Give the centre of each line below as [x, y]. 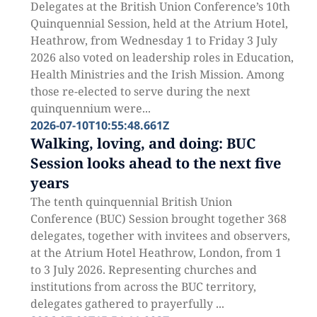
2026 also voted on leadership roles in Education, [162, 57]
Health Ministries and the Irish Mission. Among [157, 74]
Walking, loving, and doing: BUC [143, 143]
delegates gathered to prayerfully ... [127, 304]
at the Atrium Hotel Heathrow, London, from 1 [156, 253]
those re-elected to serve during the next [140, 91]
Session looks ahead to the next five [155, 163]
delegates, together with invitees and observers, [160, 236]
